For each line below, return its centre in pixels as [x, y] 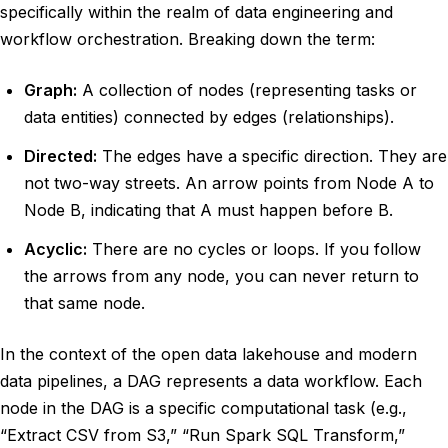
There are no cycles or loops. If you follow [254, 249]
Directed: [60, 156]
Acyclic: [55, 249]
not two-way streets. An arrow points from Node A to [229, 183]
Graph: [50, 90]
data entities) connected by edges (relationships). [209, 117]
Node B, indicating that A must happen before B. [208, 210]
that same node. [84, 303]
